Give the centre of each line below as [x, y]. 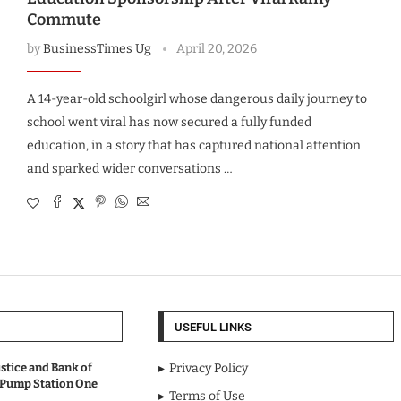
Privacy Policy [209, 369]
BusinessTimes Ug [97, 49]
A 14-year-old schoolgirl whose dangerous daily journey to [196, 99]
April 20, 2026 [216, 49]
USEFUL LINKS [213, 328]
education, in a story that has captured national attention [193, 146]
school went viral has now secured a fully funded [169, 123]
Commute [64, 20]
